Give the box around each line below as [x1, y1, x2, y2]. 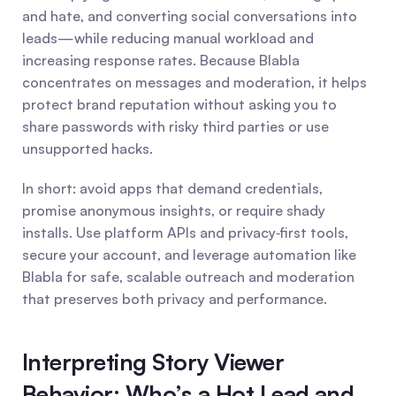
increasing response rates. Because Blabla [22, 51, 300, 69]
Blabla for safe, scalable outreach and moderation [22, 268, 354, 286]
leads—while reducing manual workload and [22, 29, 314, 47]
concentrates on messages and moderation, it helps [22, 73, 367, 91]
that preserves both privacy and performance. [22, 290, 327, 308]
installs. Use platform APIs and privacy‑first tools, [22, 224, 348, 241]
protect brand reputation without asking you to [22, 95, 337, 113]
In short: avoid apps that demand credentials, [22, 179, 323, 197]
